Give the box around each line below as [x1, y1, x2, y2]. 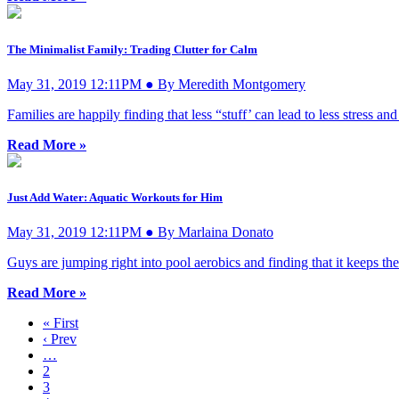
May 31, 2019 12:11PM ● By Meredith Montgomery [7, 76, 305, 92]
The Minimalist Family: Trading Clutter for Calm [7, 42, 257, 56]
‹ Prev [43, 331, 77, 347]
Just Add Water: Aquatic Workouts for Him [7, 190, 223, 204]
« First [43, 315, 78, 331]
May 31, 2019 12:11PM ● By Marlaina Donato [7, 224, 273, 240]
